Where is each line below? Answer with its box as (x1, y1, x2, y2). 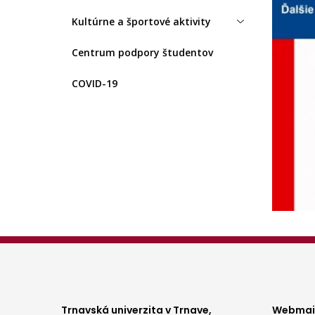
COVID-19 (72, 76, 117, 90)
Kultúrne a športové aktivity (72, 14, 211, 28)
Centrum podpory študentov (72, 45, 213, 59)
